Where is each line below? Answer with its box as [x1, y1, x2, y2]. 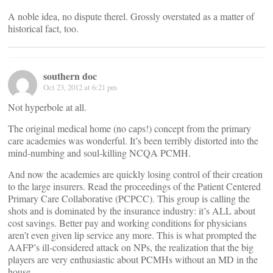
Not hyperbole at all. [8, 101, 87, 113]
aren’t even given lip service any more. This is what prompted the [8, 229, 257, 241]
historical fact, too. [8, 22, 79, 35]
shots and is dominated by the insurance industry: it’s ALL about [8, 204, 255, 217]
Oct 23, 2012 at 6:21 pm [43, 82, 117, 93]
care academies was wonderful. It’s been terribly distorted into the [8, 134, 258, 147]
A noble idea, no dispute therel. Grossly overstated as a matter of [8, 10, 254, 23]
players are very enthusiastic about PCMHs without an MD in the [8, 253, 258, 266]
